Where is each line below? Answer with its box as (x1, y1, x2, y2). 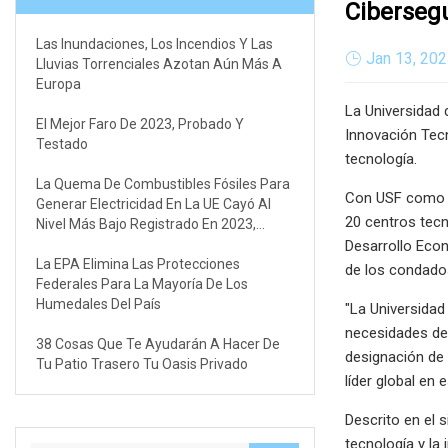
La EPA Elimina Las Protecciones (36, 255, 240, 272)
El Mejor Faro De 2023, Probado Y (36, 115, 244, 132)
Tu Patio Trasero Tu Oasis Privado (36, 355, 248, 372)
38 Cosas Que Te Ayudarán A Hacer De (36, 335, 280, 352)
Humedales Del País (36, 295, 161, 312)
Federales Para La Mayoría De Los (36, 275, 248, 292)
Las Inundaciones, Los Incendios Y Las (36, 35, 273, 52)
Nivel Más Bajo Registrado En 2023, (36, 215, 256, 232)
